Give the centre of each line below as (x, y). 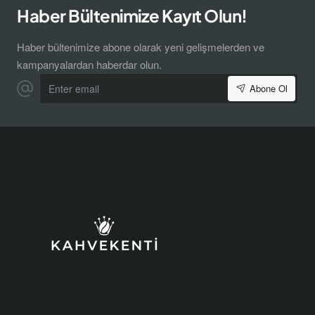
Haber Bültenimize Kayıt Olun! (132, 15)
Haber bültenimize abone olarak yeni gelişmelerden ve (141, 46)
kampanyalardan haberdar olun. (89, 64)
